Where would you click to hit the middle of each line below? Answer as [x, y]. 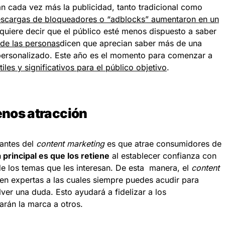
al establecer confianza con [163, 156]
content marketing [70, 144]
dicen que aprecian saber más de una [131, 43]
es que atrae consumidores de [163, 144]
